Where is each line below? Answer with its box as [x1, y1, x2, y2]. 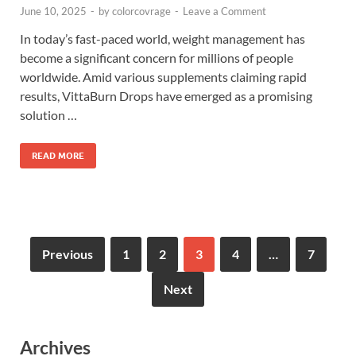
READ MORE [32, 150, 84, 162]
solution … [20, 107, 77, 123]
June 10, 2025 [20, 5, 87, 18]
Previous [41, 246, 93, 262]
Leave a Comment [183, 5, 266, 18]
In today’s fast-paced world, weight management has [20, 31, 305, 47]
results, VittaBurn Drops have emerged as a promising [20, 88, 312, 104]
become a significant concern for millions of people [20, 50, 293, 66]
